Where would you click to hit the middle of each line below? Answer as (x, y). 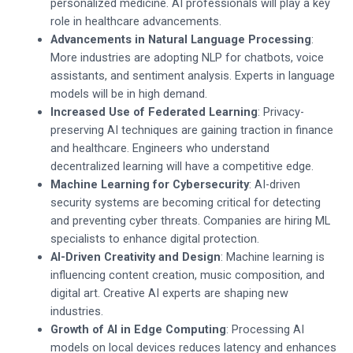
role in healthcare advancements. (136, 21)
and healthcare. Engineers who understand (160, 148)
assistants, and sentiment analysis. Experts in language (192, 75)
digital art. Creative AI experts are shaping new (169, 293)
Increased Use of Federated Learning (154, 111)
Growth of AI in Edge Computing (138, 329)
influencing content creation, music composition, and (187, 275)
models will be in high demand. (128, 93)
